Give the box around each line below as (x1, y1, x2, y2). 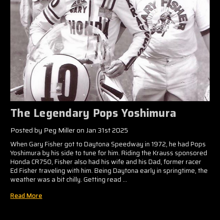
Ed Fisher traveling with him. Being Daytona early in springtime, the (10, 165, 208, 176)
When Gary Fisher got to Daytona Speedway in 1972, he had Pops (10, 138, 206, 149)
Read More (10, 190, 42, 201)
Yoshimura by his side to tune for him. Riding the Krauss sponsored (10, 147, 207, 158)
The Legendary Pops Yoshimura (10, 104, 176, 122)
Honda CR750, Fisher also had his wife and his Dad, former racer (10, 156, 201, 167)
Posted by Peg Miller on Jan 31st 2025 (10, 124, 128, 136)
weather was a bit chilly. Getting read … (10, 174, 127, 185)
